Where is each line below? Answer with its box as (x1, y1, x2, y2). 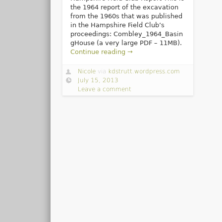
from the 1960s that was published (70, 12, 182, 20)
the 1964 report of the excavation (70, 3, 178, 11)
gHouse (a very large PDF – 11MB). (70, 39, 182, 47)
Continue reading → (70, 48, 133, 55)
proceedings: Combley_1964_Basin (70, 30, 183, 38)
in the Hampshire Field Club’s (70, 21, 165, 29)
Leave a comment (78, 85, 132, 93)
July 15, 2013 (78, 76, 119, 84)
